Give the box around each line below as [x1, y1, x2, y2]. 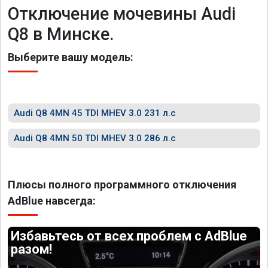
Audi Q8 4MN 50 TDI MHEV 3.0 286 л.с [14, 133, 176, 144]
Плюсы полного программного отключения [8, 178, 236, 191]
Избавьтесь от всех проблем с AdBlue [11, 229, 248, 243]
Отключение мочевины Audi [8, 4, 236, 24]
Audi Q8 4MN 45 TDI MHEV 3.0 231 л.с [14, 108, 176, 118]
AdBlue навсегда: [8, 194, 96, 207]
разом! [11, 242, 53, 257]
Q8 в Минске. [8, 24, 114, 44]
